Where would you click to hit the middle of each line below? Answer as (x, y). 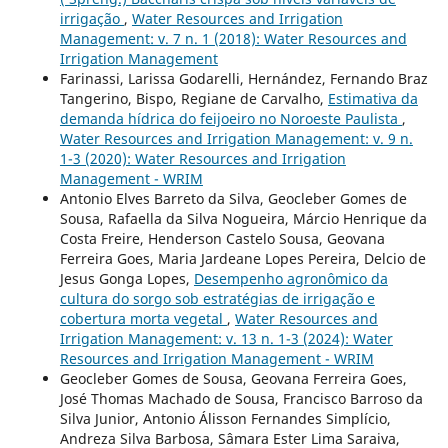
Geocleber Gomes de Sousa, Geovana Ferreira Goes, (233, 379)
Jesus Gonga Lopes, (126, 279)
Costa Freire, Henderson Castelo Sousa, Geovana (222, 239)
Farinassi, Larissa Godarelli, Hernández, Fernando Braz (243, 79)
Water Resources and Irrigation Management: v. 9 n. (236, 139)
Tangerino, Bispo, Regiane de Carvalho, (193, 99)
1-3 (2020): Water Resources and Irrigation (202, 159)
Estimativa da (372, 99)
